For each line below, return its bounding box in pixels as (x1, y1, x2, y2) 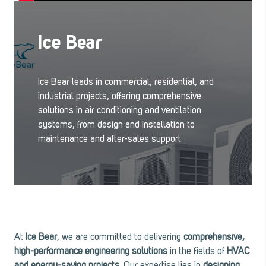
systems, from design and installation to (38, 121, 195, 130)
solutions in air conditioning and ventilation (38, 106, 201, 116)
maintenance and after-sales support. (38, 135, 183, 144)
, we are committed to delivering (57, 233, 183, 242)
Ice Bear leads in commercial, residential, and (38, 78, 214, 87)
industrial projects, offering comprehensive (38, 92, 201, 102)
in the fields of (167, 247, 227, 256)
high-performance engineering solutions (14, 247, 167, 256)
